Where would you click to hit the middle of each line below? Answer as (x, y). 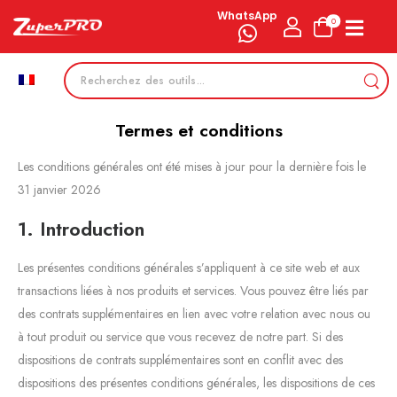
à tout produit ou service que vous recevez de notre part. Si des (180, 336)
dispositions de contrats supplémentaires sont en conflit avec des (180, 359)
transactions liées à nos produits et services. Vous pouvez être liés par (193, 290)
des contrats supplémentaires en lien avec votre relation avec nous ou (194, 313)
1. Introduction (81, 228)
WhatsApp (248, 16)
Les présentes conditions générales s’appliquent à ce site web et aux (189, 267)
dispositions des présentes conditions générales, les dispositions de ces (196, 382)
